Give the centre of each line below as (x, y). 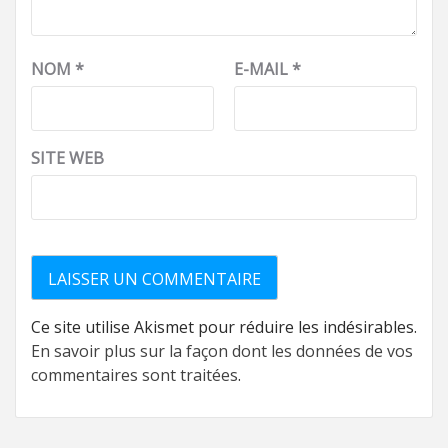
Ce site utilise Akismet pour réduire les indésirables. (224, 326)
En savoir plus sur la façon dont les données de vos (222, 350)
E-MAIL (263, 68)
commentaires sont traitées (134, 374)
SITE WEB (67, 157)
